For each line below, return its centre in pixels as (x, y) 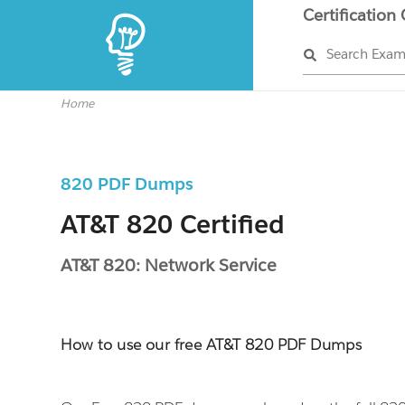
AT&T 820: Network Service (169, 265)
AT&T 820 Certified (173, 224)
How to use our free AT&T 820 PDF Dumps (212, 344)
